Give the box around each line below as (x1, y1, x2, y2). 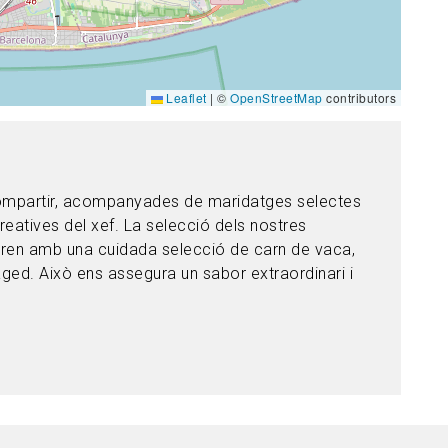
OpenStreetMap (230, 89, 323, 106)
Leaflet (162, 89, 207, 106)
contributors (322, 89, 396, 106)
